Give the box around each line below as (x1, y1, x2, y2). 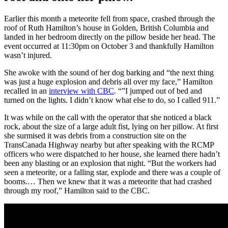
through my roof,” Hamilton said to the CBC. (4, 186, 150, 195)
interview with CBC (49, 86, 114, 95)
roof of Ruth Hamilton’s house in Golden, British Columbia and (4, 23, 209, 32)
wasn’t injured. (4, 50, 52, 60)
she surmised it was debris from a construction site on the (4, 131, 186, 140)
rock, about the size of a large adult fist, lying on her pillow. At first (4, 122, 218, 131)
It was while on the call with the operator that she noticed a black (4, 112, 212, 122)
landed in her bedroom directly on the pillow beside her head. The (4, 32, 215, 41)
